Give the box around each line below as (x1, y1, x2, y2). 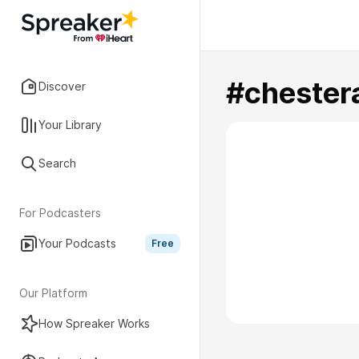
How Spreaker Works (38, 317, 150, 330)
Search (38, 156, 76, 170)
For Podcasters (19, 206, 101, 220)
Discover (38, 79, 86, 93)
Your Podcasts (38, 236, 116, 250)
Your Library (38, 118, 102, 131)
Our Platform (19, 286, 87, 300)
